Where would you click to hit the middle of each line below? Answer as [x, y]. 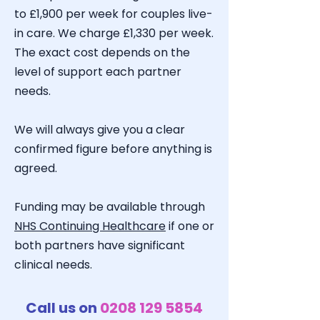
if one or [190, 226]
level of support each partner [98, 72]
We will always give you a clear [100, 130]
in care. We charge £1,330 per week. [114, 33]
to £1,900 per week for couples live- [114, 14]
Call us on [63, 308]
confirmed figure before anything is [113, 149]
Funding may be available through [110, 207]
